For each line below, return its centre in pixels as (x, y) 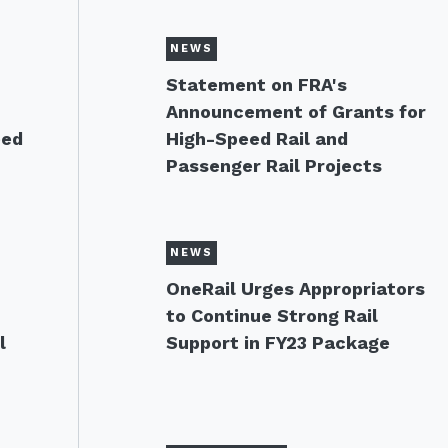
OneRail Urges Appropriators (295, 288)
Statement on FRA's (256, 84)
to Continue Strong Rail (271, 315)
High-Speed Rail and (256, 138)
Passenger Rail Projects (273, 165)
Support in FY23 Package (277, 342)
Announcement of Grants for (295, 111)
